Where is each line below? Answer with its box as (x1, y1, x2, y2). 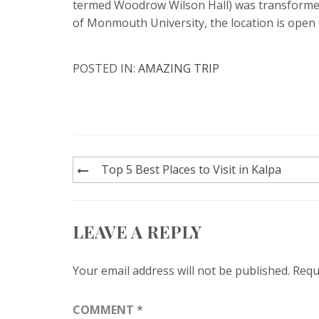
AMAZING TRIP (138, 61, 219, 77)
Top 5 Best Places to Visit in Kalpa (101, 162, 281, 178)
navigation (73, 177, 178, 206)
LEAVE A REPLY (73, 220, 202, 244)
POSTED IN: (73, 61, 138, 77)
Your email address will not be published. (73, 263, 290, 279)
